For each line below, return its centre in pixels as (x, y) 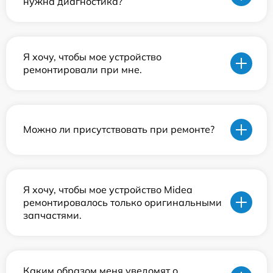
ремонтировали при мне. (83, 69)
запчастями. (52, 215)
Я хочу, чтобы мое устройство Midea (108, 189)
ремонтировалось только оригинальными (122, 202)
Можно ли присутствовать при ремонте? (119, 129)
